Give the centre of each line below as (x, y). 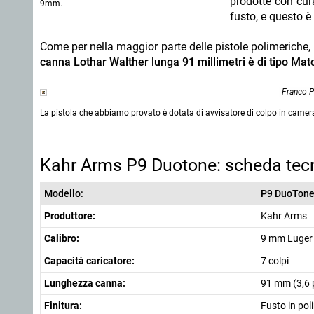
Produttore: (70, 216)
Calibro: (62, 238)
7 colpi (275, 261)
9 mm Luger (287, 238)
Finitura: (63, 306)
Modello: (64, 193)
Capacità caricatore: (89, 261)
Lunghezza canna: (85, 283)
